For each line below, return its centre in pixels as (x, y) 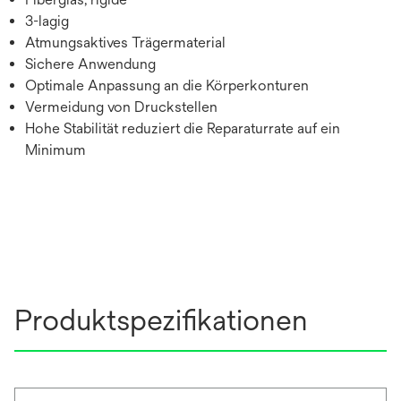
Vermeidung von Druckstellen (121, 107)
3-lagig (47, 21)
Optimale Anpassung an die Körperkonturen (167, 86)
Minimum (55, 150)
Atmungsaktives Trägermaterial (125, 43)
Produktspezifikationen (161, 320)
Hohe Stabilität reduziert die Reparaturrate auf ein (183, 129)
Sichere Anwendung (90, 64)
